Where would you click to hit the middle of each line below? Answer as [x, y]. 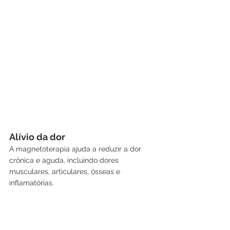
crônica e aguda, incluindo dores [65, 160]
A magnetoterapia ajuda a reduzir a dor [76, 149]
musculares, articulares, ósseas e [66, 171]
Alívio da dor [37, 137]
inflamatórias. [32, 183]
